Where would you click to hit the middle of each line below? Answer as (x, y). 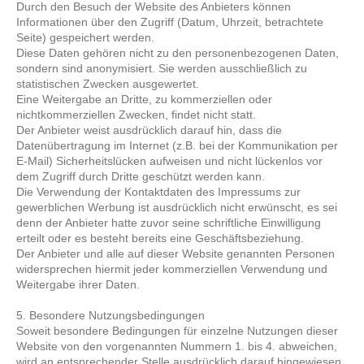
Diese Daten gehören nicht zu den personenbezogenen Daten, (178, 53)
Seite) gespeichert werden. (86, 37)
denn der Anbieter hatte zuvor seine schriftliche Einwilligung (169, 223)
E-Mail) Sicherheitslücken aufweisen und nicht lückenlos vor (170, 161)
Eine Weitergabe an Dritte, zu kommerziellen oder (145, 99)
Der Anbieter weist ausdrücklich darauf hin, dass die (149, 130)
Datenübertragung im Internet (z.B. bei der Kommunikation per (178, 145)
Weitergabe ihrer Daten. (78, 284)
